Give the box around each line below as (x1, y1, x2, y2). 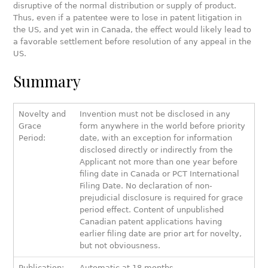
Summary (13, 71, 81, 92)
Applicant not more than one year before (80, 157, 238, 167)
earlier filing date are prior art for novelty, (80, 229, 242, 239)
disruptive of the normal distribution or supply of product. (13, 1, 237, 11)
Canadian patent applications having (80, 217, 223, 227)
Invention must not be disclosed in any (80, 109, 231, 119)
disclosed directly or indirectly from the (80, 145, 233, 155)
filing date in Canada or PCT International (80, 169, 240, 179)
